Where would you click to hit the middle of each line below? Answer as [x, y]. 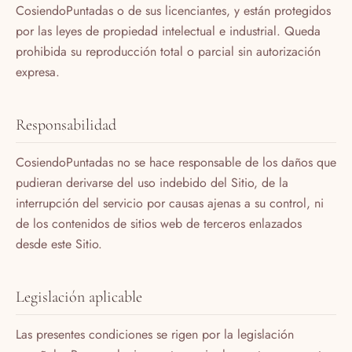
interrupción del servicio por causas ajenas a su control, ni [170, 203]
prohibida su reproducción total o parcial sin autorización [168, 51]
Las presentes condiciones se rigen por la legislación [155, 334]
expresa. [38, 71]
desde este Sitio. [59, 244]
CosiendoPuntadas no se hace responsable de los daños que [176, 162]
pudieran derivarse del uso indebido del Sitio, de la [152, 182]
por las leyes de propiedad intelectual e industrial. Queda [168, 31]
